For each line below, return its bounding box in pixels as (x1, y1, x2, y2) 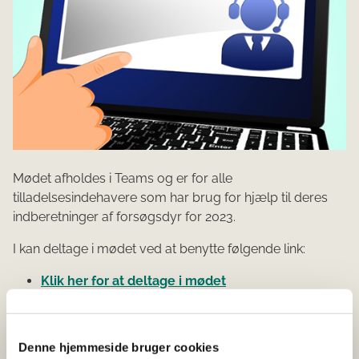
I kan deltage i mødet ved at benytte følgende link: (13, 241, 309, 256)
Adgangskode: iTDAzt (41, 324, 168, 339)
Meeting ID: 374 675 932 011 (41, 298, 202, 314)
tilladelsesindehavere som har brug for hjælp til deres (13, 190, 328, 205)
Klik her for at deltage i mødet (41, 273, 226, 288)
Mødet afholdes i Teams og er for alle (13, 171, 232, 186)
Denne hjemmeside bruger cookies (18, 340, 219, 354)
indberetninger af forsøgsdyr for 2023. (13, 209, 239, 224)
